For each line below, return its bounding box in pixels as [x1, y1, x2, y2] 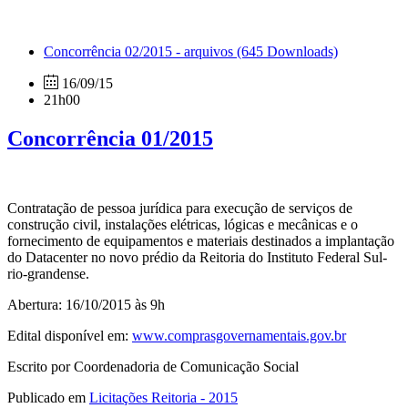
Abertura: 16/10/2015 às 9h [7, 297, 165, 313]
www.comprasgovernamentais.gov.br [132, 328, 346, 344]
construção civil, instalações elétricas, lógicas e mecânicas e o [7, 217, 358, 233]
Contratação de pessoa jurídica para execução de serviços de [7, 200, 352, 217]
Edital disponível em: [7, 328, 132, 344]
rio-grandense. [7, 266, 89, 282]
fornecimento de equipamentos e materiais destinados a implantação [7, 233, 394, 250]
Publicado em [7, 390, 89, 406]
